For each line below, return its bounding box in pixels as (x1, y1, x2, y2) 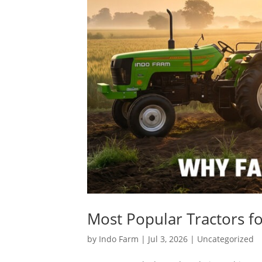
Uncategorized (197, 233, 254, 245)
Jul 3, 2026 (148, 233, 188, 245)
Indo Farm (99, 233, 139, 245)
